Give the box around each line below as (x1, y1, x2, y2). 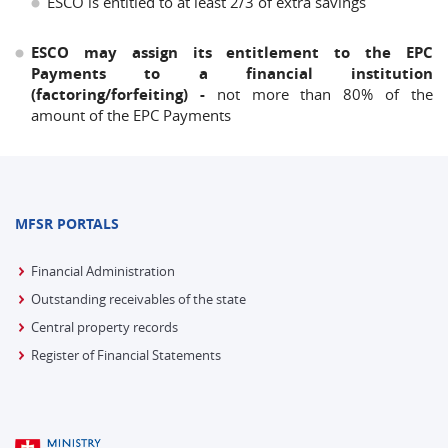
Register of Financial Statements (31, 346, 221, 364)
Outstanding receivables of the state (31, 290, 246, 308)
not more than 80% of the (216, 84, 434, 104)
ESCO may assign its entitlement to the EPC (31, 42, 433, 63)
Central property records (31, 318, 178, 336)
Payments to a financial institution (31, 63, 433, 84)
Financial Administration (31, 262, 175, 280)
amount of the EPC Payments (31, 105, 231, 125)
